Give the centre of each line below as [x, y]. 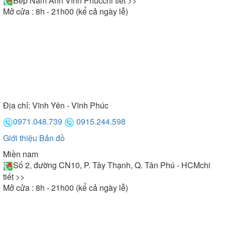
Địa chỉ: [21, 105]
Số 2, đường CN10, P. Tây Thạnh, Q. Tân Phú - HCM [106, 165]
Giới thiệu [24, 138]
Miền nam [21, 154]
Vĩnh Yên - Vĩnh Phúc [70, 105]
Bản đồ [52, 138]
